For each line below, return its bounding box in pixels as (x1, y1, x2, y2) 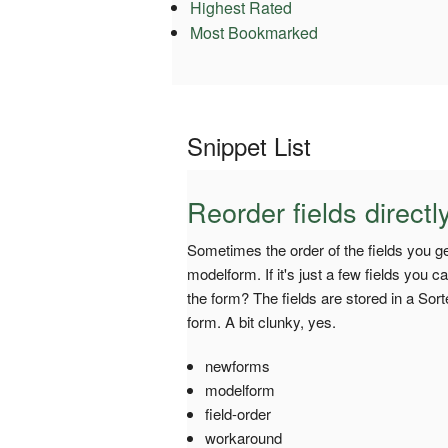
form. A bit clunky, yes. (187, 310, 336, 332)
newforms (204, 354, 270, 376)
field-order (204, 402, 271, 424)
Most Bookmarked (189, 21, 318, 45)
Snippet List (187, 127, 311, 163)
